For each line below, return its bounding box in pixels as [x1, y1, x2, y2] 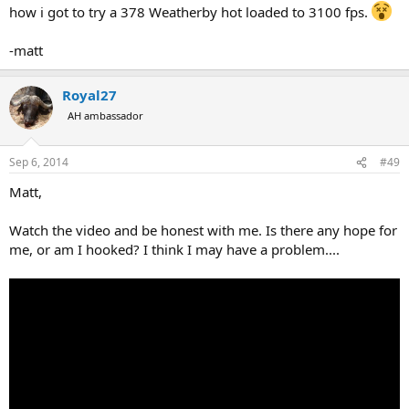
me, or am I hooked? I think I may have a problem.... [9, 240, 340, 259]
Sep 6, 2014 [9, 154, 68, 171]
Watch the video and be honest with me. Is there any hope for [9, 221, 397, 240]
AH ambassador [68, 108, 143, 122]
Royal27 [62, 85, 117, 104]
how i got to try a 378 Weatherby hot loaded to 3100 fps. [9, 2, 372, 21]
